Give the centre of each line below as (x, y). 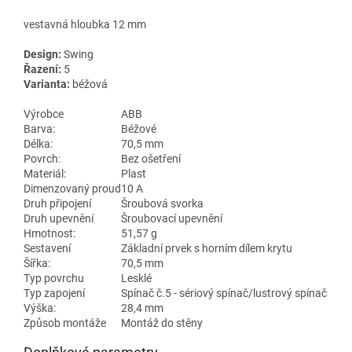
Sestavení (47, 249)
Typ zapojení (54, 293)
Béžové (139, 129)
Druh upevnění (59, 219)
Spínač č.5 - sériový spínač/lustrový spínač (224, 293)
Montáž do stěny (162, 323)
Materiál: (45, 174)
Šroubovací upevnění (172, 219)
